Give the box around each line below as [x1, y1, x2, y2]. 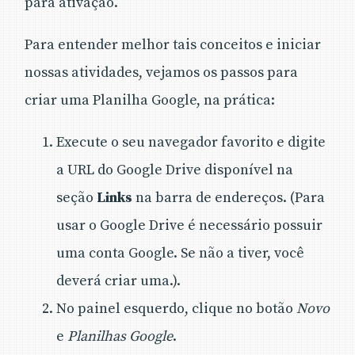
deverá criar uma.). [56, 271, 181, 290]
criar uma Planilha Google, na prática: [25, 90, 275, 109]
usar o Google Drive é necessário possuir [56, 216, 323, 235]
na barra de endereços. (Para [132, 188, 325, 207]
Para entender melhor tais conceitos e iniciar [25, 35, 321, 54]
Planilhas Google [67, 326, 173, 345]
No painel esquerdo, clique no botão [56, 299, 296, 318]
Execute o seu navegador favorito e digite [56, 132, 326, 151]
